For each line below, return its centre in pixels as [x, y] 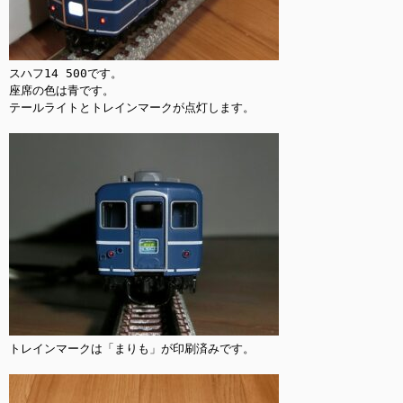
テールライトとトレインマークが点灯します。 [132, 107]
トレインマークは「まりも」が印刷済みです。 [132, 349]
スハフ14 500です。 [66, 73]
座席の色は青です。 [62, 90]
